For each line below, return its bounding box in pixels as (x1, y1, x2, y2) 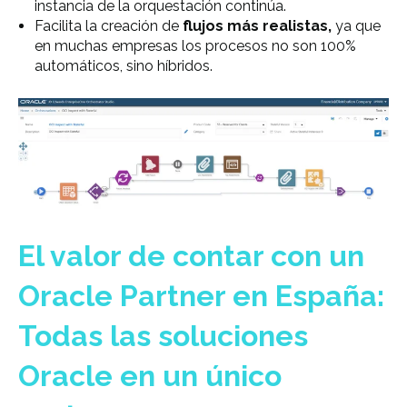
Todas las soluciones (18, 319, 308, 353)
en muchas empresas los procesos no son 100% (34, 36, 356, 55)
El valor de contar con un (18, 239, 364, 273)
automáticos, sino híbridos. (34, 56, 213, 74)
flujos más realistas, (182, 16, 332, 35)
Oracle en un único (18, 359, 282, 393)
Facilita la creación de (34, 16, 183, 35)
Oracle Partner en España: (18, 279, 384, 313)
